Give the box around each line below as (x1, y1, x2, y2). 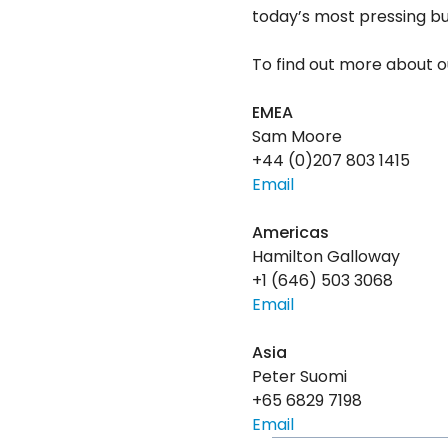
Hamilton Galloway (252, 245, 400, 269)
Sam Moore (252, 125, 342, 149)
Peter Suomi (252, 365, 347, 389)
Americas (252, 221, 329, 245)
